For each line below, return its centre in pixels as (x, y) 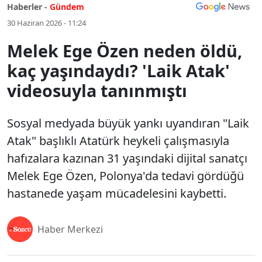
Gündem (67, 7)
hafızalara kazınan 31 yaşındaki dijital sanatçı (127, 158)
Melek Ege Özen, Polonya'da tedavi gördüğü (125, 176)
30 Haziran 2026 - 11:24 (46, 23)
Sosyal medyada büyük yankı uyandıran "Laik (128, 123)
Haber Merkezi (70, 229)
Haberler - (27, 7)
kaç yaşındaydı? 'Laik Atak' (118, 70)
